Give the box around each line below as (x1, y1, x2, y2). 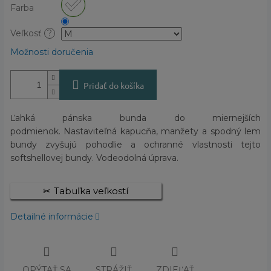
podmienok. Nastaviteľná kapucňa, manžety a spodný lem (10, 126, 261, 137)
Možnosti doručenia (10, 47, 93, 58)
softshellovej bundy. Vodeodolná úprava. (10, 152, 178, 164)
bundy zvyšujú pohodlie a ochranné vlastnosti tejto (10, 139, 261, 151)
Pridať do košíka (83, 80, 144, 91)
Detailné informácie (10, 211, 93, 223)
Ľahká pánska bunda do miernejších (10, 113, 261, 124)
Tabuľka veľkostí (54, 185, 129, 197)
